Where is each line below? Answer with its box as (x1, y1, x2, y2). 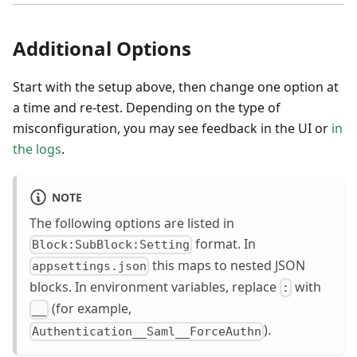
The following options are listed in (29, 214, 234, 232)
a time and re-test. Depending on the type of (13, 99, 280, 117)
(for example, (49, 300, 132, 318)
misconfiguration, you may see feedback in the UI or (13, 120, 331, 138)
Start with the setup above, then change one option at (13, 78, 339, 96)
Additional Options (13, 35, 191, 62)
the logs (13, 140, 61, 159)
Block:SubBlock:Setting (32, 237, 190, 252)
